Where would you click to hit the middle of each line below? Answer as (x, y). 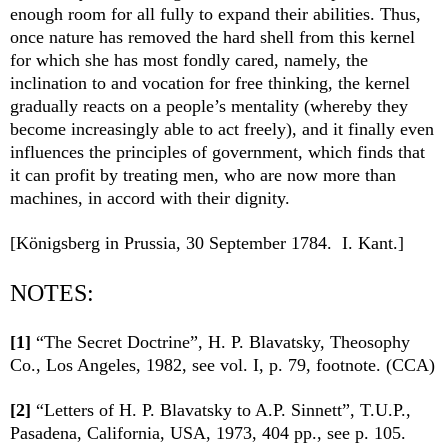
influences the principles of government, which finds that (217, 152)
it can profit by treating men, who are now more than (203, 175)
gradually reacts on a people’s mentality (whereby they (209, 106)
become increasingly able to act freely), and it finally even (222, 129)
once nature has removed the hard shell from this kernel (212, 37)
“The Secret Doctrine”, (119, 342)
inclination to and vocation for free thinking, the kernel (210, 83)
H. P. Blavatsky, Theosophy (309, 342)
